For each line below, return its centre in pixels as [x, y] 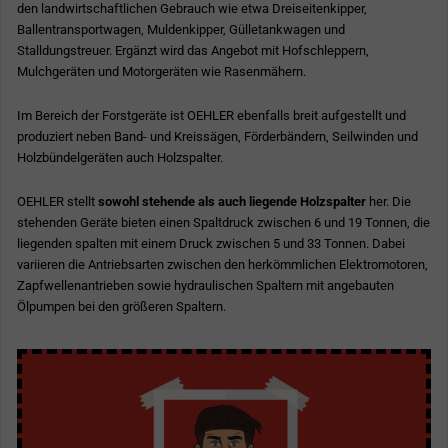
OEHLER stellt [57, 201]
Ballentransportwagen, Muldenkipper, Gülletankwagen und [181, 30]
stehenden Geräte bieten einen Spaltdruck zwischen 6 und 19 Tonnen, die [223, 222]
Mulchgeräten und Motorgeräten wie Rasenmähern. [161, 72]
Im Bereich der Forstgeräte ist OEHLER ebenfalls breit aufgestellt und [211, 115]
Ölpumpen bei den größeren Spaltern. [121, 306]
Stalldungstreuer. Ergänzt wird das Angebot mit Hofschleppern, [193, 51]
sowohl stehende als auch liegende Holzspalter [232, 201]
